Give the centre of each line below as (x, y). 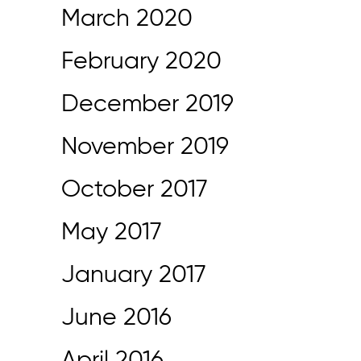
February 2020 (141, 62)
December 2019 (147, 105)
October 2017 (135, 190)
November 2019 (145, 147)
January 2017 (134, 276)
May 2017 (112, 233)
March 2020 (127, 19)
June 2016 (116, 318)
